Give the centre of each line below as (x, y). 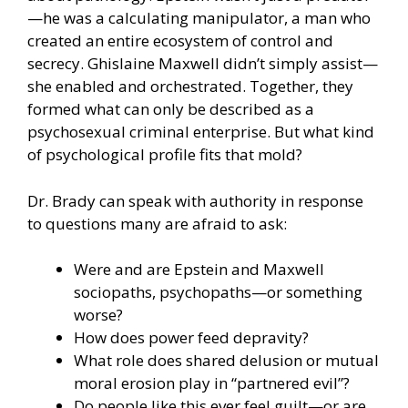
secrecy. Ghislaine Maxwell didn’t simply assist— (203, 64)
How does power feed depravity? (191, 338)
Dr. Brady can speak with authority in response (195, 200)
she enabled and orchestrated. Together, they (190, 87)
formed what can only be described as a (171, 109)
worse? (98, 315)
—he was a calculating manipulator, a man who (199, 18)
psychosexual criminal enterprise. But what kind (201, 132)
